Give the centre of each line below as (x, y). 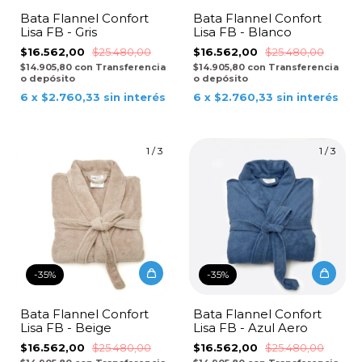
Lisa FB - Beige (66, 327)
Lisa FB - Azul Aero (250, 327)
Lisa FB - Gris (59, 32)
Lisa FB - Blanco (242, 32)
